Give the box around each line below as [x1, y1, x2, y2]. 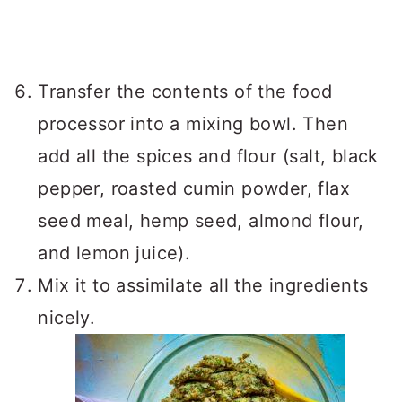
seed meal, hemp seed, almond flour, [38, 210, 364, 232]
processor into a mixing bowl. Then [38, 113, 348, 135]
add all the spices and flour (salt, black [38, 145, 379, 167]
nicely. [38, 307, 96, 328]
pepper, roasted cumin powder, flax [38, 178, 350, 199]
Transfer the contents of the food [38, 81, 333, 102]
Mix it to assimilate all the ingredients [38, 275, 369, 296]
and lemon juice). [38, 242, 191, 264]
